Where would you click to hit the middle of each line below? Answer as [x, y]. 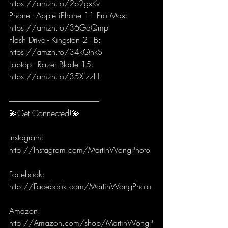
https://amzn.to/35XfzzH [54, 77]
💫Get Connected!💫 [45, 113]
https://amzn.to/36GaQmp [59, 28]
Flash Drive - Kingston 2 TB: [56, 40]
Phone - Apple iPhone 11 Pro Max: [70, 16]
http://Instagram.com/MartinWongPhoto [81, 150]
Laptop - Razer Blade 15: [53, 64]
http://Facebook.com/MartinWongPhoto [81, 187]
